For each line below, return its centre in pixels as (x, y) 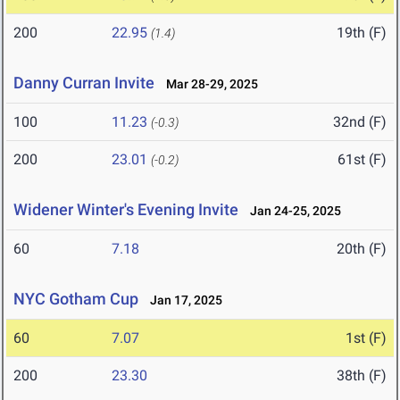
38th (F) (362, 376)
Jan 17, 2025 (182, 300)
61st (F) (362, 160)
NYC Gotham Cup (76, 299)
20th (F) (362, 249)
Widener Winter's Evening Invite (126, 210)
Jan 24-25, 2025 (292, 211)
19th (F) (362, 33)
